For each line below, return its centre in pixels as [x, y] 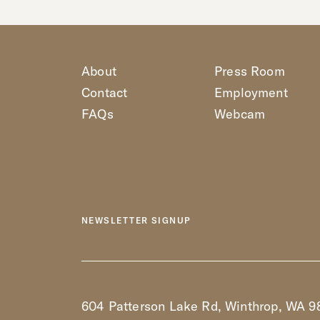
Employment [251, 92]
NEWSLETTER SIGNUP [136, 220]
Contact [105, 92]
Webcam [240, 114]
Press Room [250, 71]
